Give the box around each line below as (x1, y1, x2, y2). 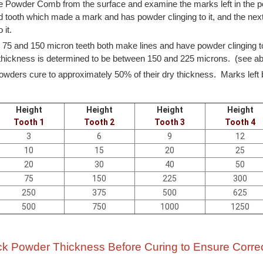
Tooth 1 (14, 117, 45, 127)
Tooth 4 (225, 117, 256, 127)
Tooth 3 (154, 117, 186, 127)
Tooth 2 (84, 117, 115, 127)
